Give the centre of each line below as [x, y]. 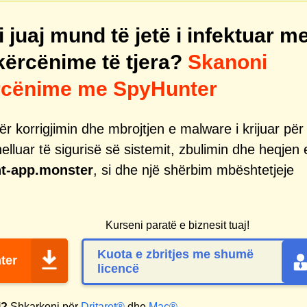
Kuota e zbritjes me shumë [175, 254]
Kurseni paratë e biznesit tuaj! [177, 225]
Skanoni [228, 62]
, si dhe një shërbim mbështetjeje [194, 170]
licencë [118, 269]
